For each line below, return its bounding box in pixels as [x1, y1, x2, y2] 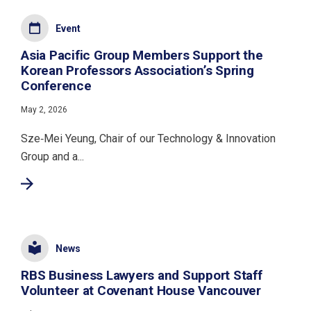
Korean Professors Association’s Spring [21, 62, 254, 78]
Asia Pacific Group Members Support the [21, 47, 263, 63]
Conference [21, 78, 92, 94]
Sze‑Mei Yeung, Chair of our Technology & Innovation [21, 132, 276, 145]
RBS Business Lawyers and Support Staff [21, 267, 262, 283]
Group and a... [21, 150, 84, 163]
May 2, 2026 [21, 105, 67, 115]
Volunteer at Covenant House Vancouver [21, 283, 261, 299]
